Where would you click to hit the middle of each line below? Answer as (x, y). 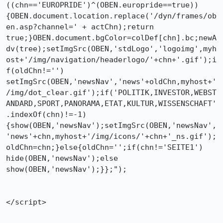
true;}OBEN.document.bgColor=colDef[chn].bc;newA (111, 38)
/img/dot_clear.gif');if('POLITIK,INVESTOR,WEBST (111, 93)
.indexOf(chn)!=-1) (46, 114)
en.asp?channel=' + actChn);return (80, 27)
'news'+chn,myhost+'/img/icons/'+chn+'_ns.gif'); (111, 136)
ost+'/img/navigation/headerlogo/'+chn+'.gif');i (111, 60)
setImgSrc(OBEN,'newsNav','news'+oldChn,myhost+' (111, 82)
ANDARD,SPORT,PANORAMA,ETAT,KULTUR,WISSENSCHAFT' (111, 104)
